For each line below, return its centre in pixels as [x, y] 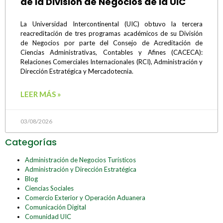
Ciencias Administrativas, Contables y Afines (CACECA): [111, 53]
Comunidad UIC [48, 217]
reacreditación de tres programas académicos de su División [111, 34]
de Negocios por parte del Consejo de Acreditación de [111, 43]
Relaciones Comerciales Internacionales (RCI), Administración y [111, 62]
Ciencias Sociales [49, 188]
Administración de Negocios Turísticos [80, 160]
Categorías [31, 142]
